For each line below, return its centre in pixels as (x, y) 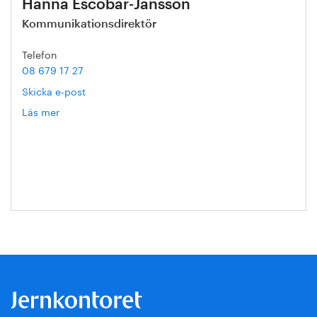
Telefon (40, 54)
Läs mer (41, 111)
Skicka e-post (54, 91)
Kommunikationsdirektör (89, 24)
